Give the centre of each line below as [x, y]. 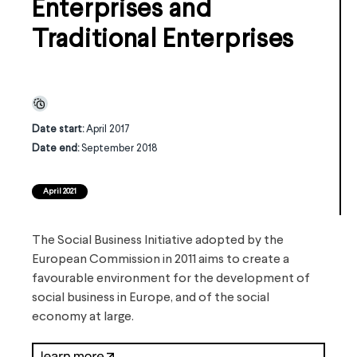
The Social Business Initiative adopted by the [158, 241]
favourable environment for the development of [171, 279]
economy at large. [83, 317]
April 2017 [108, 129]
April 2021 [60, 192]
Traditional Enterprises [163, 41]
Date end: [57, 149]
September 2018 [120, 149]
